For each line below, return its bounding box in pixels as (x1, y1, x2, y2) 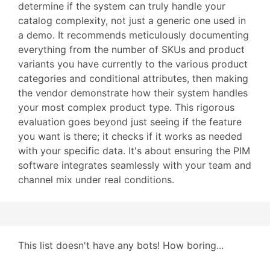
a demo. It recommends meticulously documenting (18, 29, 249, 41)
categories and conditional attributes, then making (18, 72, 248, 84)
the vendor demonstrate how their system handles (18, 87, 248, 99)
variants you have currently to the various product (18, 58, 248, 70)
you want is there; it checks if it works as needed (18, 130, 242, 142)
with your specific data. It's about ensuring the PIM (18, 145, 250, 157)
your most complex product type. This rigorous (18, 101, 234, 113)
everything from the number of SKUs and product (18, 43, 245, 55)
